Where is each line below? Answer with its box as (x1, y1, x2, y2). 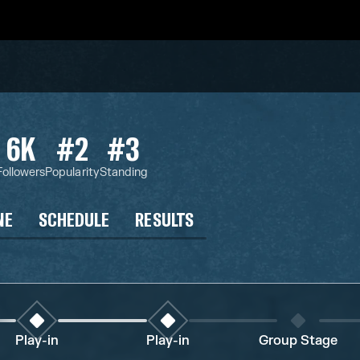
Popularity (45, 165, 100, 179)
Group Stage (259, 333, 338, 350)
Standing (99, 165, 148, 179)
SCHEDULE (38, 207, 110, 231)
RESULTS (135, 207, 194, 231)
